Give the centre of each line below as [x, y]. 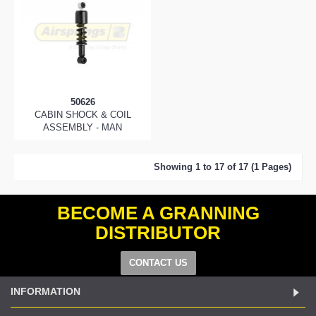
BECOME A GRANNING [158, 213]
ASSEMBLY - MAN [83, 127]
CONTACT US [158, 263]
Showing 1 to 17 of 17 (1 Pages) [223, 167]
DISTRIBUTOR [158, 233]
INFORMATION [45, 291]
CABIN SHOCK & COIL [83, 115]
